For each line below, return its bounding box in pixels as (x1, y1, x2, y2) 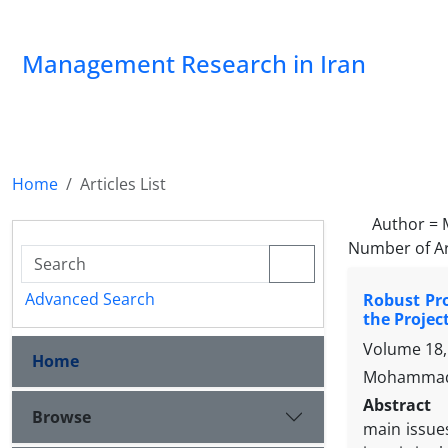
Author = (372, 213, 442, 235)
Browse (32, 405, 91, 428)
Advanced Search (25, 288, 155, 310)
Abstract (363, 394, 436, 417)
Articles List (80, 173, 166, 195)
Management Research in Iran (22, 47, 366, 80)
